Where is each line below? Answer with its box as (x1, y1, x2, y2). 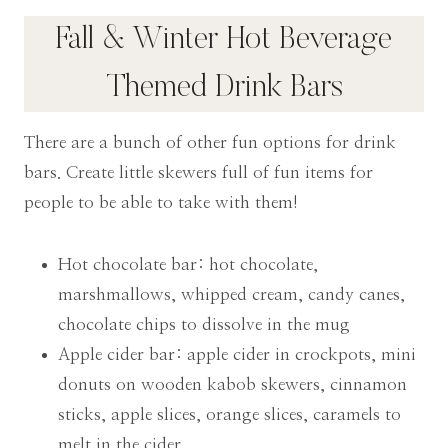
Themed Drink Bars (105, 71, 343, 104)
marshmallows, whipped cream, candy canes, (58, 285, 405, 303)
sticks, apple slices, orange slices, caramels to (58, 405, 401, 423)
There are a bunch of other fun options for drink (24, 133, 396, 151)
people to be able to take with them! (24, 193, 298, 211)
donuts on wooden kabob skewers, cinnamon (58, 375, 407, 393)
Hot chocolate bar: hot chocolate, (58, 255, 318, 273)
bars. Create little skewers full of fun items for (24, 163, 373, 181)
